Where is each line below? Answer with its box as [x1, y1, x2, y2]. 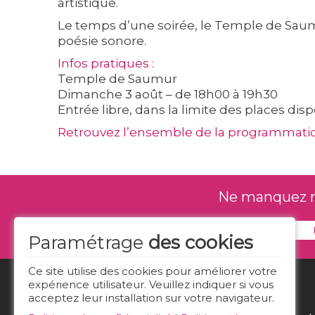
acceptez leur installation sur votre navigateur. [28, 291, 274, 304]
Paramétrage [28, 231, 148, 253]
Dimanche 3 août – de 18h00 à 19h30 [58, 86, 278, 101]
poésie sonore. [58, 33, 146, 48]
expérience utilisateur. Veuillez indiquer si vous [28, 278, 274, 291]
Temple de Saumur [58, 71, 177, 86]
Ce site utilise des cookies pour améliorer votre [28, 264, 277, 278]
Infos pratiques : [58, 56, 154, 70]
